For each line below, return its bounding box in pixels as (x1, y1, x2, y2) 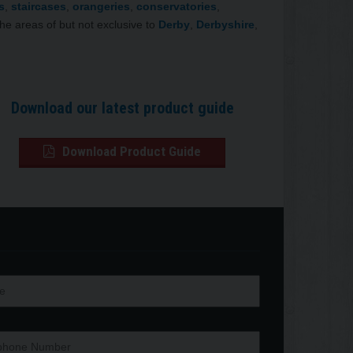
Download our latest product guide (10, 98, 234, 117)
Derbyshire (196, 17, 255, 31)
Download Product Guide (59, 143, 202, 159)
